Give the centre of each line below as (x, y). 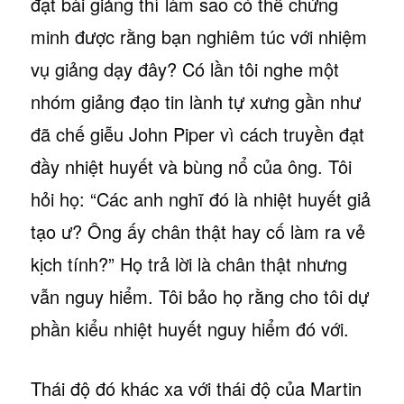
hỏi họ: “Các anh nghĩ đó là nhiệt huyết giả (200, 198)
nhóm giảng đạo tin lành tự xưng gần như (195, 101)
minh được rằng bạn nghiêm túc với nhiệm (198, 36)
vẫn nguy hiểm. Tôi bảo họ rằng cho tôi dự (199, 296)
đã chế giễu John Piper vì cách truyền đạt (197, 133)
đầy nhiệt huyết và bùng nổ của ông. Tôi (191, 166)
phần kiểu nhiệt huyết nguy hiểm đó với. (189, 328)
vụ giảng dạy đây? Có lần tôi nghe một (184, 69)
